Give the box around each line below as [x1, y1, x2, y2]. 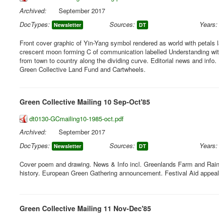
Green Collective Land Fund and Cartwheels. [20, 65, 146, 74]
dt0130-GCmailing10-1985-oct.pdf [29, 114, 124, 123]
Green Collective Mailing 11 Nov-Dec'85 [20, 203, 151, 213]
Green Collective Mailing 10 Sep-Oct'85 [20, 97, 150, 107]
